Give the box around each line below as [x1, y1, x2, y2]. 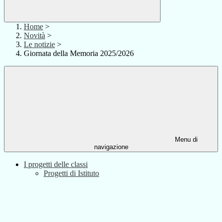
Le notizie [24, 40, 55, 49]
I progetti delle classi [24, 160, 88, 169]
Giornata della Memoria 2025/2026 [24, 49, 134, 58]
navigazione [94, 143, 128, 151]
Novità [24, 31, 45, 40]
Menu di [173, 136, 198, 144]
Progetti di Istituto [44, 169, 99, 178]
